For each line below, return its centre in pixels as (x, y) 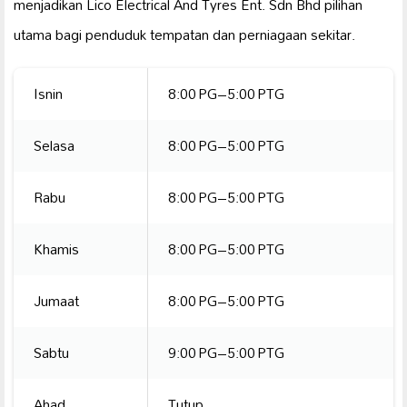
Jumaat (57, 300)
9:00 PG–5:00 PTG (227, 352)
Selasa (55, 145)
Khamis (57, 248)
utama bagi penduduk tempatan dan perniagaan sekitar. (184, 34)
